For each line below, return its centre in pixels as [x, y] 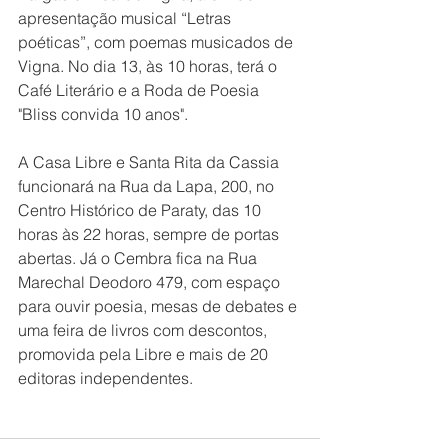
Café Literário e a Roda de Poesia [140, 89]
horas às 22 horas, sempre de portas [150, 233]
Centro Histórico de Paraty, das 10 [141, 209]
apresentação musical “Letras [126, 17]
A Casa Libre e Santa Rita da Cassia [150, 161]
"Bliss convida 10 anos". [103, 113]
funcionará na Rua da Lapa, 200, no [148, 185]
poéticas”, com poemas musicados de [157, 41]
